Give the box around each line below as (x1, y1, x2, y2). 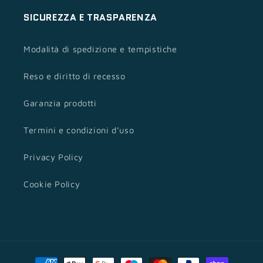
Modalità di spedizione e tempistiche (23, 44, 177, 55)
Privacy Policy (23, 152, 83, 163)
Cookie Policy (23, 179, 80, 190)
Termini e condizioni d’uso (23, 125, 134, 136)
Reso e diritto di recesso (23, 71, 126, 82)
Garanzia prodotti (23, 98, 97, 109)
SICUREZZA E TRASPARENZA (23, 10, 157, 24)
